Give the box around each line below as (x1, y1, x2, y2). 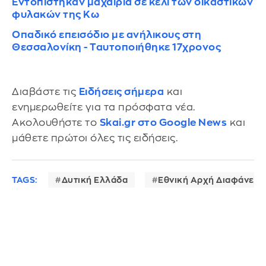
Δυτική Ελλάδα (61, 176, 128, 185)
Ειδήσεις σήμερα (78, 86, 164, 97)
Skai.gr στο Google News (99, 117, 227, 128)
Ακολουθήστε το (12, 117, 100, 128)
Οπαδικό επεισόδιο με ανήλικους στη (12, 29, 201, 40)
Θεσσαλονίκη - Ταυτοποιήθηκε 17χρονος (12, 42, 221, 52)
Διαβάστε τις (12, 86, 79, 97)
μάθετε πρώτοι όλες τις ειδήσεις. (12, 132, 178, 143)
